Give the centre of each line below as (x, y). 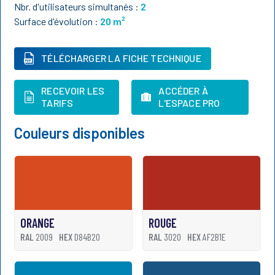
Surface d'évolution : (57, 21)
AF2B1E (213, 236)
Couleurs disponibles (80, 133)
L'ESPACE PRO (189, 103)
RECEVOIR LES (73, 90)
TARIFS (57, 103)
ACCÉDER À (183, 90)
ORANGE (38, 223)
